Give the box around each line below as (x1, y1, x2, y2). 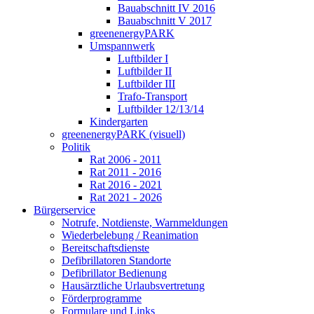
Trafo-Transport (118, 90, 187, 103)
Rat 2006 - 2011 (90, 153, 161, 166)
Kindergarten (90, 116, 148, 128)
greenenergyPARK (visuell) (62, 128, 185, 141)
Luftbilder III (118, 78, 175, 90)
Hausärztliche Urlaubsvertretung (62, 280, 205, 292)
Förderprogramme (62, 292, 142, 305)
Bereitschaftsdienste (62, 242, 149, 254)
